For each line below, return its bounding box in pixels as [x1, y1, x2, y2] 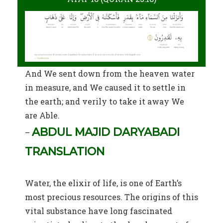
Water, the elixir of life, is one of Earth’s [25, 177, 182, 188]
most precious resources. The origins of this [25, 191, 198, 202]
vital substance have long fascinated [25, 205, 172, 216]
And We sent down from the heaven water [25, 68, 195, 79]
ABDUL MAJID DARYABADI [32, 125, 180, 139]
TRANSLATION [25, 144, 105, 158]
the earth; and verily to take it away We [25, 96, 184, 107]
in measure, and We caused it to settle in [25, 82, 186, 93]
